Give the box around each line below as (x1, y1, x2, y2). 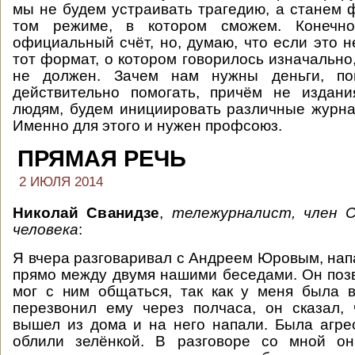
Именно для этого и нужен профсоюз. (13, 117, 282, 134)
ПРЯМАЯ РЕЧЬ (17, 146, 186, 171)
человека (13, 221, 78, 238)
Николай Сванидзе (13, 204, 160, 221)
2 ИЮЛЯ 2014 (19, 174, 103, 189)
